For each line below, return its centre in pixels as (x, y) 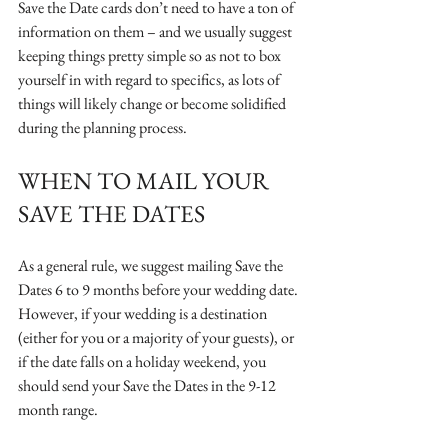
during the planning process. (102, 127)
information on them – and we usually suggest (156, 31)
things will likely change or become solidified (153, 103)
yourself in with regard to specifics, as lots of (150, 79)
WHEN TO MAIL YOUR (146, 180)
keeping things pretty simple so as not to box (151, 55)
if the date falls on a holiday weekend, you (143, 361)
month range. (59, 409)
